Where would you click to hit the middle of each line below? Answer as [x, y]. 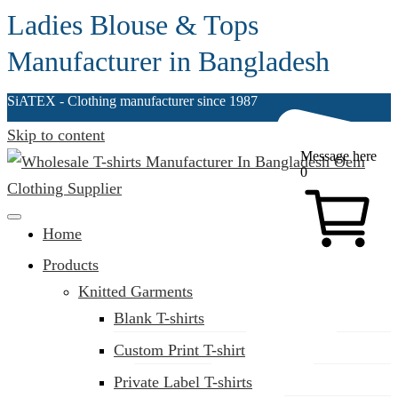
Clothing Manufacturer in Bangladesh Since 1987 [167, 216]
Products [71, 265]
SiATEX [32, 101]
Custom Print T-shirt [179, 350]
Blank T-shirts [159, 318]
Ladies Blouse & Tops [133, 25]
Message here [338, 156]
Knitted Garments [135, 291]
